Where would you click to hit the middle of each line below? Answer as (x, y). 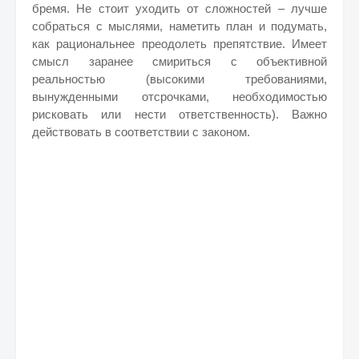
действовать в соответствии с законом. (141, 132)
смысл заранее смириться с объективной (179, 61)
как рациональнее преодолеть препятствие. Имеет (179, 44)
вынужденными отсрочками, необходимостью (179, 97)
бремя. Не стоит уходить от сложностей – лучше (179, 8)
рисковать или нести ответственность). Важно (179, 114)
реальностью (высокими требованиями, (179, 79)
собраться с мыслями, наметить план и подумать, (179, 26)
